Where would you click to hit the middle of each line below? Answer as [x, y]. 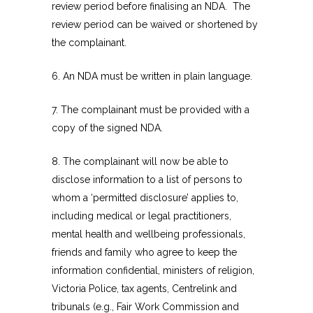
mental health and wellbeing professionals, [148, 234]
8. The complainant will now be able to [140, 162]
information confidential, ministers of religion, [153, 271]
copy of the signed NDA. [107, 128]
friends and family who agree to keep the [144, 253]
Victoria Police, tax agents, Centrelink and [144, 289]
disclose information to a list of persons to [147, 180]
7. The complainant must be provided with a [151, 110]
